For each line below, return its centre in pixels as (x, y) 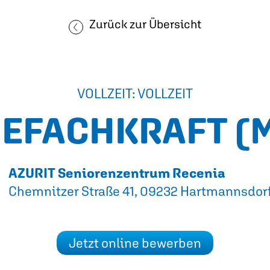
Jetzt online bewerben (135, 243)
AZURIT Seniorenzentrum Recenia (117, 173)
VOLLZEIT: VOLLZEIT (135, 93)
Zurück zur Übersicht (145, 24)
